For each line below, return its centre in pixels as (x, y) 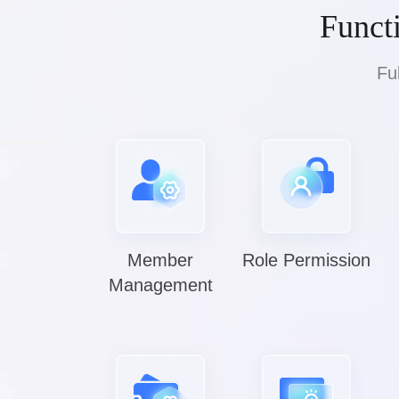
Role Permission (307, 260)
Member (161, 260)
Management (160, 285)
